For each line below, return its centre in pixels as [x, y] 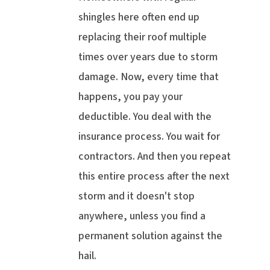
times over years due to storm [148, 57]
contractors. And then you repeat [155, 157]
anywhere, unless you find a [142, 216]
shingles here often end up [139, 17]
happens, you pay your [130, 97]
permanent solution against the [150, 236]
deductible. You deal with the [145, 117]
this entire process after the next [154, 177]
